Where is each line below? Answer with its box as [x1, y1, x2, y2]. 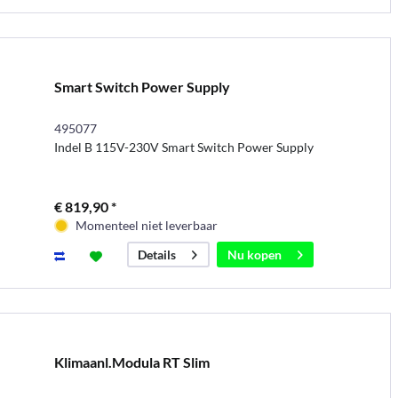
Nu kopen [227, 247, 282, 263]
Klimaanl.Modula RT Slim [53, 354, 210, 371]
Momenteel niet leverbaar [75, 218, 218, 234]
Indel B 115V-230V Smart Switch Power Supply [53, 139, 314, 155]
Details [137, 247, 176, 263]
